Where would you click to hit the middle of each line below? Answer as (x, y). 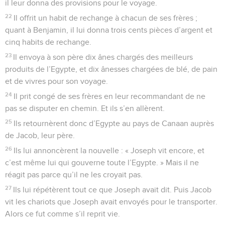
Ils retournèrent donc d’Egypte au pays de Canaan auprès (114, 123)
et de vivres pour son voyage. (57, 81)
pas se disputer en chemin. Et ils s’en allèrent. (85, 108)
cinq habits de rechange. (48, 42)
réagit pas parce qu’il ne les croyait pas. (74, 175)
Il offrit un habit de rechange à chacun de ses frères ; (106, 18)
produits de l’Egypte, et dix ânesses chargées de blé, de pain (111, 69)
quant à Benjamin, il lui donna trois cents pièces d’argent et (109, 30)
